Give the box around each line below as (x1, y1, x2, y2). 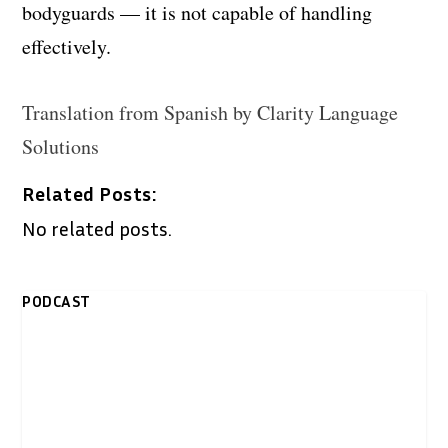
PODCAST (22, 290, 91, 311)
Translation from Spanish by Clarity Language (22, 98, 399, 126)
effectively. (22, 32, 112, 60)
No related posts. (22, 215, 173, 240)
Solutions (22, 132, 100, 160)
